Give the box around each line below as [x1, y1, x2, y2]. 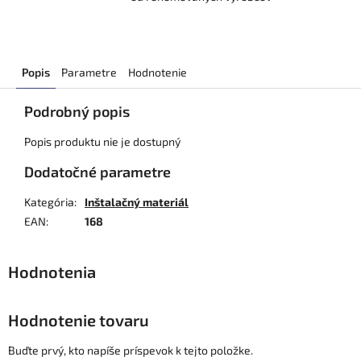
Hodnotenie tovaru [8, 310, 149, 330]
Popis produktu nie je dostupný [24, 135, 180, 149]
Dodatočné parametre [24, 163, 171, 181]
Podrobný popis [24, 102, 130, 121]
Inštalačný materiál [85, 195, 189, 210]
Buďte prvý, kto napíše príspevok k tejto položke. [8, 342, 253, 357]
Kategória [24, 195, 74, 210]
